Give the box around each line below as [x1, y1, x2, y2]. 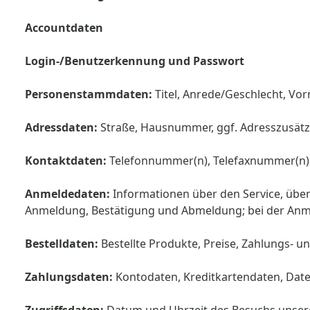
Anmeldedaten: [25, 186, 110, 201]
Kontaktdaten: [25, 153, 107, 168]
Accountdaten [25, 20, 103, 35]
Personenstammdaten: [25, 86, 152, 102]
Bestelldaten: [25, 236, 101, 251]
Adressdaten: [25, 120, 98, 135]
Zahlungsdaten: [25, 269, 113, 284]
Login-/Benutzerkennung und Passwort [25, 53, 244, 69]
